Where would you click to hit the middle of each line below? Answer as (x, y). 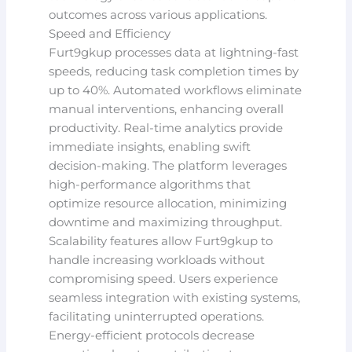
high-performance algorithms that (150, 184)
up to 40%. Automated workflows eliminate (176, 90)
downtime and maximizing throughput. (166, 222)
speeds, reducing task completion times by (174, 71)
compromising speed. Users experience (164, 279)
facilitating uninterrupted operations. (157, 316)
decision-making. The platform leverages (168, 165)
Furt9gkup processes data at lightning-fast (174, 52)
